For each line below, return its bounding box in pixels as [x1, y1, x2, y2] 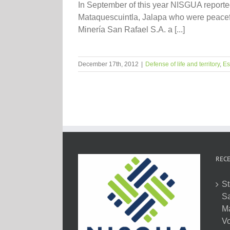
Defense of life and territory [145, 61, 220, 68]
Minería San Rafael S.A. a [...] [78, 25, 185, 34]
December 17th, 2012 [78, 61, 139, 68]
